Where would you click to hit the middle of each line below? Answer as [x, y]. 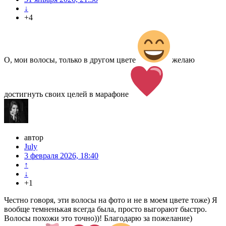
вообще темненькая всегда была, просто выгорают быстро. [105, 209]
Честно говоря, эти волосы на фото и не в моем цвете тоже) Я [111, 200]
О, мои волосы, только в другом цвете [71, 60]
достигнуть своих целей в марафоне [67, 94]
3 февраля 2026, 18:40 [61, 156]
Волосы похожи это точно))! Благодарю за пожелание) [98, 218]
